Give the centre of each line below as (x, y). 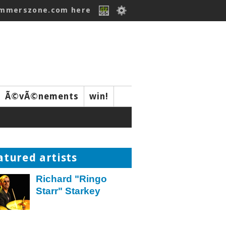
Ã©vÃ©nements (42, 96)
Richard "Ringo (71, 179)
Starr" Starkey (68, 191)
